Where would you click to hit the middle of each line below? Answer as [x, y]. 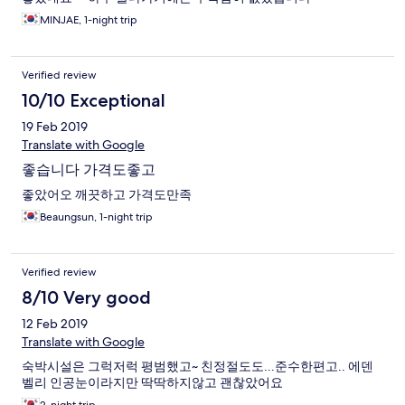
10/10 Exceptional [94, 101]
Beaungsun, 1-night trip [96, 217]
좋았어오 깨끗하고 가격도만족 [107, 195]
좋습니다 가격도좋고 [89, 170]
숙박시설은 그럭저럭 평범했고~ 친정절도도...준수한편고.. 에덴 [198, 367]
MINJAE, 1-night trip [89, 20]
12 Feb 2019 [55, 324]
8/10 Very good [86, 298]
